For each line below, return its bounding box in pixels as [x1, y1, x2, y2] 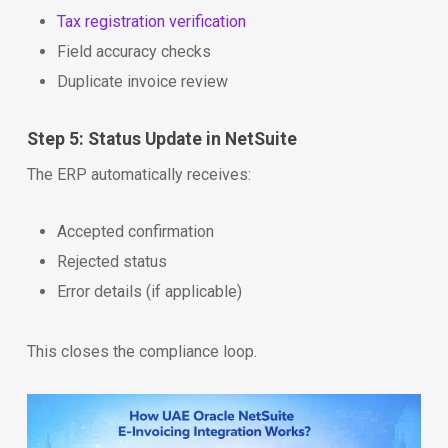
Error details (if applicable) [56, 282, 242, 301]
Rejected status [56, 252, 167, 271]
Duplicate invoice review [56, 72, 228, 91]
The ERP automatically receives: [26, 165, 251, 184]
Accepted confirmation [56, 222, 214, 241]
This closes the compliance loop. [26, 342, 257, 361]
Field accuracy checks [56, 42, 211, 61]
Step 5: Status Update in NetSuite [26, 129, 297, 149]
